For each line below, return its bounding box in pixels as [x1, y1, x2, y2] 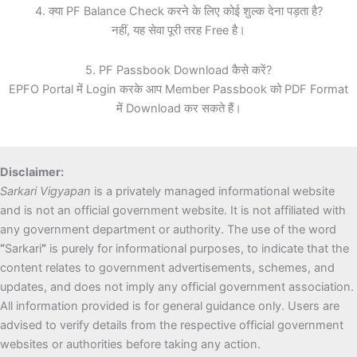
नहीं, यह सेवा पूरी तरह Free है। [112, 23, 245, 38]
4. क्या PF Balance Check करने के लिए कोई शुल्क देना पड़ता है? [34, 4, 323, 19]
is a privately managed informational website [91, 183, 335, 198]
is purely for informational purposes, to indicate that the [46, 241, 349, 256]
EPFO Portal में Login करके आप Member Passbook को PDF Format [9, 82, 348, 96]
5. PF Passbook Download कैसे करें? [85, 63, 272, 77]
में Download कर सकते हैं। [116, 101, 241, 116]
